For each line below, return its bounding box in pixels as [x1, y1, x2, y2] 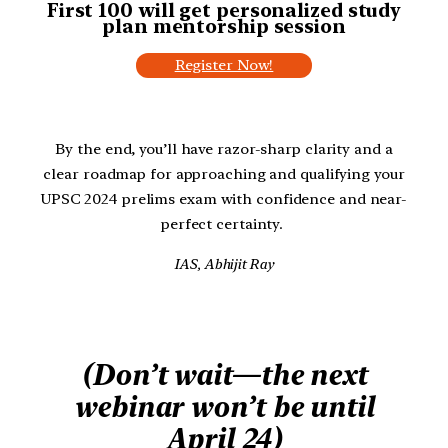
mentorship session [147, 15, 346, 38]
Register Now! [174, 55, 274, 74]
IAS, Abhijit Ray [174, 254, 274, 273]
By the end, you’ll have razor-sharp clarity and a [55, 139, 393, 158]
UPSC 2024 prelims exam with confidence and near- [40, 189, 408, 208]
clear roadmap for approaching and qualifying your [43, 164, 405, 183]
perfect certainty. [160, 214, 288, 233]
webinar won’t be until [74, 390, 374, 425]
